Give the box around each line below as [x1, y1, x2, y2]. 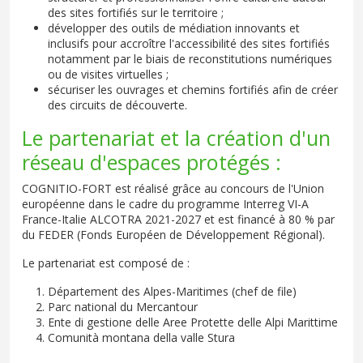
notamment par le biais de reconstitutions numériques [48, 51, 332, 67]
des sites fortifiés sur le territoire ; [48, 5, 224, 21]
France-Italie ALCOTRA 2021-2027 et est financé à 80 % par [22, 211, 335, 228]
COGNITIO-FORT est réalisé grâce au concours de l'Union [22, 181, 324, 197]
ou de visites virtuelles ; [48, 66, 169, 83]
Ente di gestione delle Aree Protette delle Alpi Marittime [48, 314, 338, 331]
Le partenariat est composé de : [22, 255, 190, 271]
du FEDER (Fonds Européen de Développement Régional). [22, 227, 331, 243]
